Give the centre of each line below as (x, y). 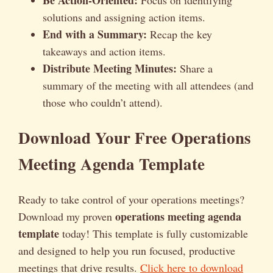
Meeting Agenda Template (112, 164)
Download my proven (67, 216)
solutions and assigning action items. (124, 17)
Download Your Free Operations (135, 138)
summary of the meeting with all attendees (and (148, 85)
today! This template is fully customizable (154, 233)
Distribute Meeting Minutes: (110, 68)
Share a (195, 68)
